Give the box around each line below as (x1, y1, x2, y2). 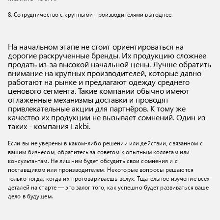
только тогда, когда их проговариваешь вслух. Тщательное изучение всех (8, 174, 210, 182)
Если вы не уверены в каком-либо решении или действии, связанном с (8, 139, 203, 147)
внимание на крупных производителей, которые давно (8, 68, 201, 78)
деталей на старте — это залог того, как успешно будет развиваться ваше (8, 183, 209, 191)
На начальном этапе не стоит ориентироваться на (8, 41, 184, 52)
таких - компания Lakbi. (8, 121, 90, 131)
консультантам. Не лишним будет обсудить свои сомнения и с (8, 157, 178, 165)
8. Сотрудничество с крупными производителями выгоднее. (8, 10, 173, 18)
